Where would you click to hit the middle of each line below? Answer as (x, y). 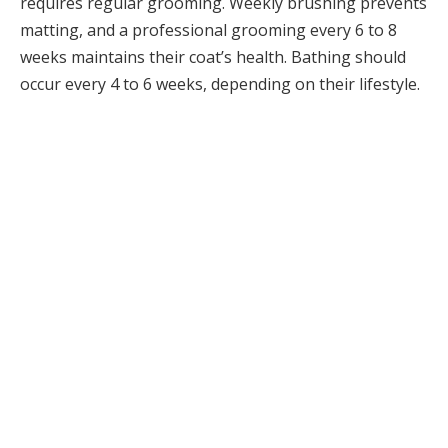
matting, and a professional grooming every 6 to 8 (208, 29)
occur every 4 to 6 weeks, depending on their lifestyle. (220, 83)
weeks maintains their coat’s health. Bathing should (213, 56)
